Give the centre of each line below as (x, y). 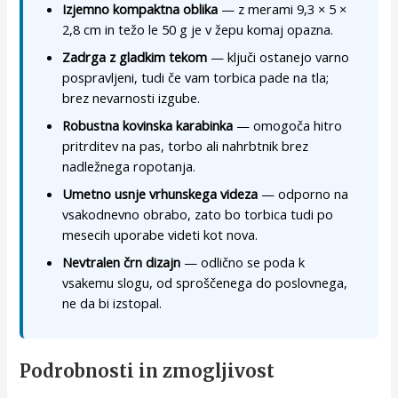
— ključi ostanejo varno (279, 57)
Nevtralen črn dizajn (122, 263)
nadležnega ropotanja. (129, 167)
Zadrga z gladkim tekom (135, 57)
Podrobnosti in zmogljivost (147, 371)
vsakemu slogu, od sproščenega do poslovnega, (205, 283)
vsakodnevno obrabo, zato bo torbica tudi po (198, 215)
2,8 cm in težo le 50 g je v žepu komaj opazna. (198, 30)
